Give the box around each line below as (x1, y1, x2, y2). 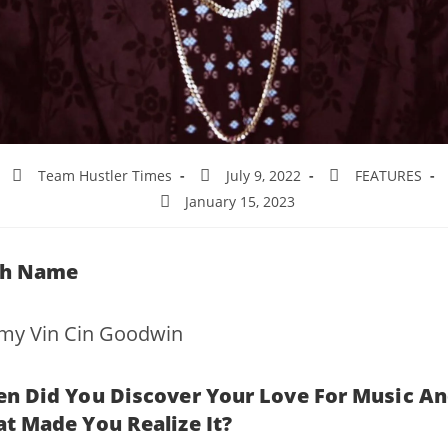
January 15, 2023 (185, 191, 296, 211)
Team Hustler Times (38, 165, 173, 185)
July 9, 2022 (225, 165, 301, 185)
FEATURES (354, 165, 422, 185)
